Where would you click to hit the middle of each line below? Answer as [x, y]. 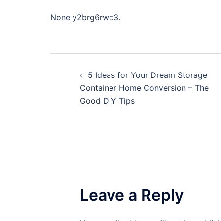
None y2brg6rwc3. [85, 17]
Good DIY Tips [107, 101]
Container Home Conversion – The [144, 88]
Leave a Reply [132, 195]
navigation [97, 86]
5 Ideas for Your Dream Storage [147, 75]
